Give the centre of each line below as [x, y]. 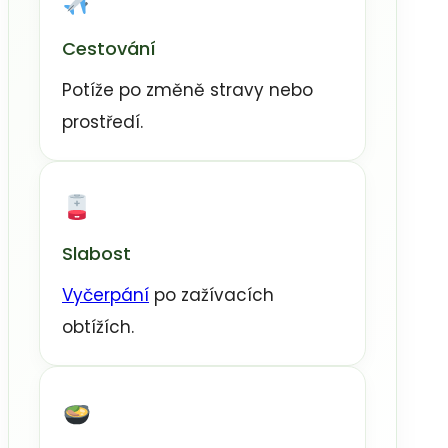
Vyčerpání [105, 295]
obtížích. [98, 327]
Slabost [96, 254]
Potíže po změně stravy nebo [187, 90]
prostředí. [102, 122]
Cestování [109, 49]
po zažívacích [211, 295]
